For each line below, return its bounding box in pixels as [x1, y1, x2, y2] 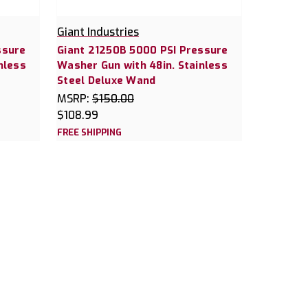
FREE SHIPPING [57, 126, 122, 138]
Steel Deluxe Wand [57, 73, 156, 87]
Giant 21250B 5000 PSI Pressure [57, 43, 228, 57]
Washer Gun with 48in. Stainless [57, 58, 228, 72]
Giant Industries [57, 24, 139, 39]
